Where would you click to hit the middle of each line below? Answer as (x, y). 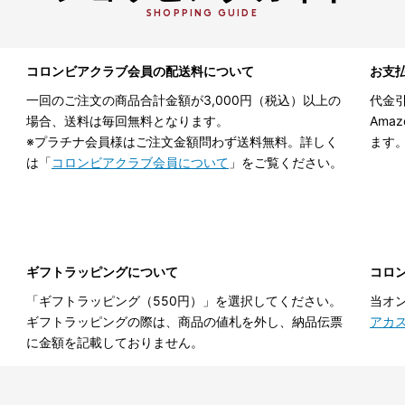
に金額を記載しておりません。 (115, 342)
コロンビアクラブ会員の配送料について (140, 71)
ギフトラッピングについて (102, 271)
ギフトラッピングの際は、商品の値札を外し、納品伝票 (184, 321)
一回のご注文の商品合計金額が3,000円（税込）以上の (184, 99)
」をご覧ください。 (286, 162)
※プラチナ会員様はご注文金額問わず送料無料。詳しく (182, 141)
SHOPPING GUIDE (202, 14)
